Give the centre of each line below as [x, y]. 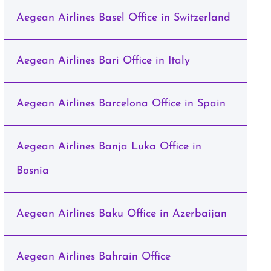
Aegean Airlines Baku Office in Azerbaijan [121, 214]
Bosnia [32, 171]
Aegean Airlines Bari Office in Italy [103, 61]
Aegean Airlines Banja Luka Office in [109, 147]
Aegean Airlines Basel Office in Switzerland [123, 18]
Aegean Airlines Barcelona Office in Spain [121, 104]
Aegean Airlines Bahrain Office [93, 257]
